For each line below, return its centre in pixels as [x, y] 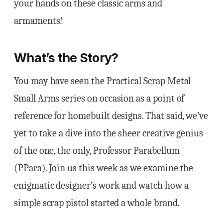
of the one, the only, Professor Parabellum [97, 150]
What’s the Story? [66, 58]
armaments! [39, 21]
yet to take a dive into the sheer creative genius [109, 133]
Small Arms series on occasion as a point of [99, 98]
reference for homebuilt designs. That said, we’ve [111, 115]
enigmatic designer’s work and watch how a [101, 185]
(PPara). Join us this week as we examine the [104, 168]
